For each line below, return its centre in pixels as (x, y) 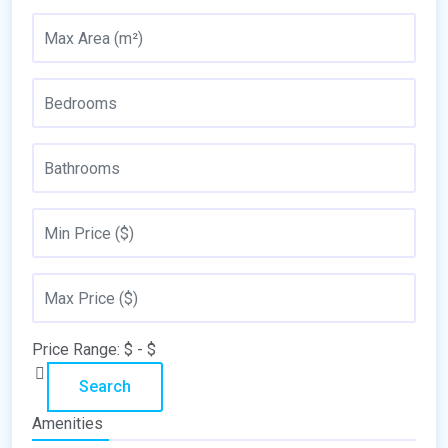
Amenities (67, 423)
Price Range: (76, 349)
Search (105, 386)
